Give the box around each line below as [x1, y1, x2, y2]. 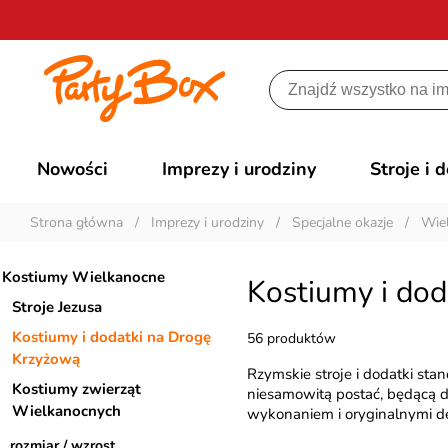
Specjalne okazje [292, 213, 393, 232]
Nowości [37, 157, 109, 181]
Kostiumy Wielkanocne [2, 267, 165, 287]
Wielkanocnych [12, 401, 121, 421]
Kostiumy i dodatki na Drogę [12, 327, 211, 347]
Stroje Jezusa [12, 297, 102, 317]
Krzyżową [12, 349, 80, 369]
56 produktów [246, 329, 336, 348]
